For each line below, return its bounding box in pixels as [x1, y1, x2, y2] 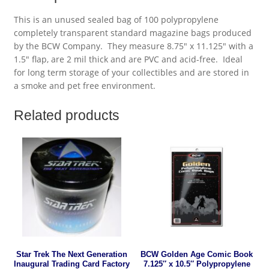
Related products [13, 107, 119, 123]
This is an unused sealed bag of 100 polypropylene [13, 14, 219, 26]
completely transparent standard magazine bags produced [13, 27, 252, 39]
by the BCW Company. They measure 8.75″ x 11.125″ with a [13, 40, 253, 52]
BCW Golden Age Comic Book [141, 250, 253, 259]
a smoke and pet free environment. [13, 80, 156, 92]
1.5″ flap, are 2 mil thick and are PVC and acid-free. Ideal [13, 53, 243, 65]
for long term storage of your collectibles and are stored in [13, 67, 249, 79]
